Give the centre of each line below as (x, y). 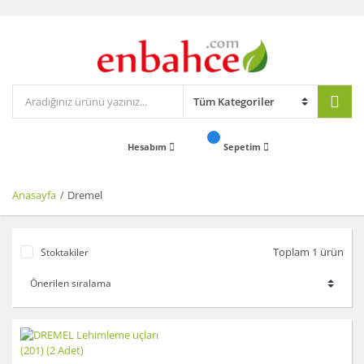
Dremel (85, 195)
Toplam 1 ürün (308, 252)
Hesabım (148, 147)
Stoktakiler (65, 253)
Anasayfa (34, 195)
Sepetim (243, 147)
